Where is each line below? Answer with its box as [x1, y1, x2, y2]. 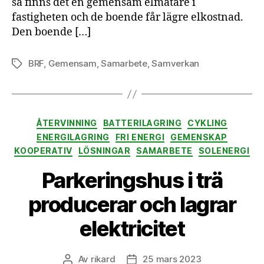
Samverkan [151, 58, 200, 70]
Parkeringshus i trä [41, 167, 223, 193]
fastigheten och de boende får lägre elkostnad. [12, 11, 243, 25]
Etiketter [11, 58, 47, 70]
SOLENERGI [198, 146, 250, 156]
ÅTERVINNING [37, 118, 97, 128]
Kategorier [131, 114, 181, 127]
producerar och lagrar [28, 191, 236, 217]
